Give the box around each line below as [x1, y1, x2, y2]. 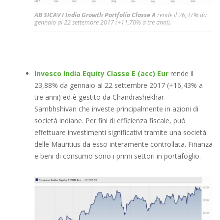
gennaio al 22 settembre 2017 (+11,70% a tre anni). [34, 18, 171, 27]
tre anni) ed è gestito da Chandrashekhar [34, 92, 164, 102]
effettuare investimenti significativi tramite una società [34, 127, 206, 137]
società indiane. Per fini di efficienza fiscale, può [34, 115, 186, 125]
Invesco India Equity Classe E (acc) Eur [34, 68, 168, 78]
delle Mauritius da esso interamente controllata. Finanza [34, 139, 213, 149]
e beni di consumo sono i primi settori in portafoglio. [34, 151, 201, 161]
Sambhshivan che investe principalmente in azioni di [34, 104, 198, 113]
